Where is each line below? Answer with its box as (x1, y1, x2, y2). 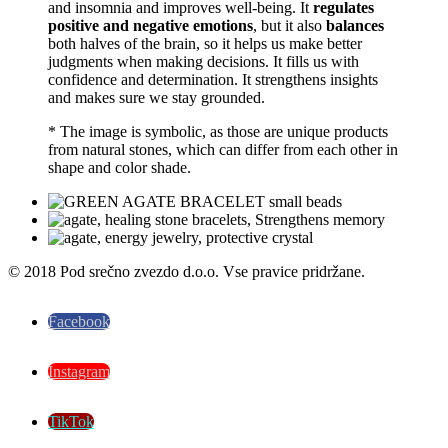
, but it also (253, 17, 326, 35)
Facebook (48, 313, 110, 331)
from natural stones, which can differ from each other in (48, 141, 398, 159)
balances (326, 17, 384, 35)
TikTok (48, 413, 94, 431)
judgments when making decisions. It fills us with (48, 53, 359, 71)
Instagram (48, 363, 110, 381)
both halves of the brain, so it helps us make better (48, 35, 362, 53)
